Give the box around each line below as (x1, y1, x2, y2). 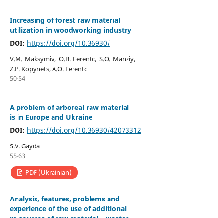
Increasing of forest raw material (9, 15, 120, 25)
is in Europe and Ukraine (9, 112, 92, 122)
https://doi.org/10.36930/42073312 (26, 125, 141, 135)
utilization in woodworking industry (9, 25, 131, 35)
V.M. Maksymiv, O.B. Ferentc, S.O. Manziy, (9, 54, 136, 63)
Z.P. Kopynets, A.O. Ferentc (9, 64, 87, 73)
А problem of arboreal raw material (9, 102, 129, 112)
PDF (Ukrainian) (24, 167, 72, 177)
